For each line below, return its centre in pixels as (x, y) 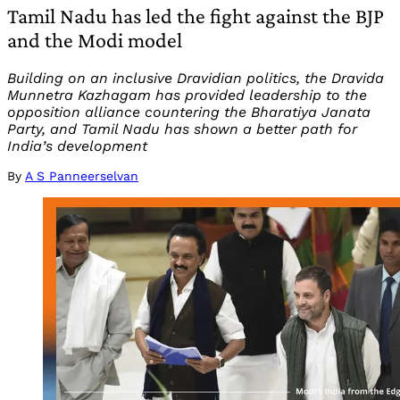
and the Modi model (95, 40)
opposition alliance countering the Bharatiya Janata (189, 112)
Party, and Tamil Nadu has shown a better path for (182, 129)
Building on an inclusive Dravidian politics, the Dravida (196, 79)
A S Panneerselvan (82, 176)
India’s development (77, 146)
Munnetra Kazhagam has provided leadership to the (187, 96)
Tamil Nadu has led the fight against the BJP (196, 16)
